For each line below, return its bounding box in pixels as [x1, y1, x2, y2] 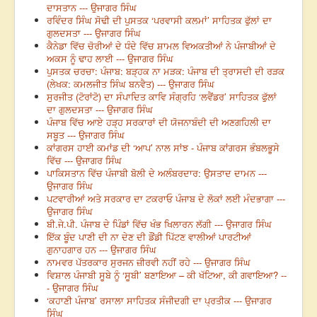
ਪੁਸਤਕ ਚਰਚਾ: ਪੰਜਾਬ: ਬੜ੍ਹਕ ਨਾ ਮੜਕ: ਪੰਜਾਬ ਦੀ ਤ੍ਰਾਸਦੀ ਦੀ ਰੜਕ [47, 64, 284, 79]
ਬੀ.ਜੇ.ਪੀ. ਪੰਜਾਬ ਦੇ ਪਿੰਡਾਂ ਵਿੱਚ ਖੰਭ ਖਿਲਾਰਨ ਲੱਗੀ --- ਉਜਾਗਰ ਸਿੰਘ [47, 217, 272, 231]
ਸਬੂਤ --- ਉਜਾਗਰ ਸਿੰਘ [47, 128, 125, 142]
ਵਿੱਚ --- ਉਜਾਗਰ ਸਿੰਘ [47, 154, 122, 168]
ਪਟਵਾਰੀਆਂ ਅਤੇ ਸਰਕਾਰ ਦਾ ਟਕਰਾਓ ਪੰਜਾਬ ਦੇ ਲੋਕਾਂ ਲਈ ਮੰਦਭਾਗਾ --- [47, 192, 285, 206]
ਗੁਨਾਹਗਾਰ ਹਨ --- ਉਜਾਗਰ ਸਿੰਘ [47, 243, 156, 257]
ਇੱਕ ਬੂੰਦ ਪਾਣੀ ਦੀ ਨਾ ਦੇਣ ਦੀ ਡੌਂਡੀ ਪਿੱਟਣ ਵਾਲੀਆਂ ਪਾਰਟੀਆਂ [47, 230, 251, 244]
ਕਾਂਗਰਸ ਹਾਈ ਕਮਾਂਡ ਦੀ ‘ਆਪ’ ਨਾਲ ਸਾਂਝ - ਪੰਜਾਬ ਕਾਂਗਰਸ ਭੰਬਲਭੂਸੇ [47, 141, 279, 155]
